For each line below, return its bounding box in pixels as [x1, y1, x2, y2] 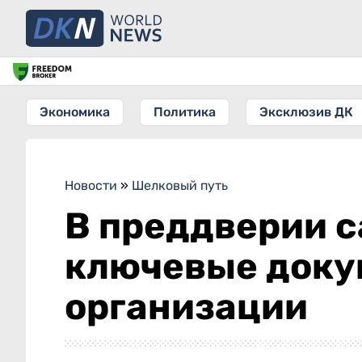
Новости [65, 178, 117, 193]
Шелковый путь [132, 178, 228, 193]
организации [65, 285, 308, 328]
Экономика [40, 104, 110, 120]
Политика [154, 104, 216, 120]
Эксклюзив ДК [259, 104, 353, 120]
